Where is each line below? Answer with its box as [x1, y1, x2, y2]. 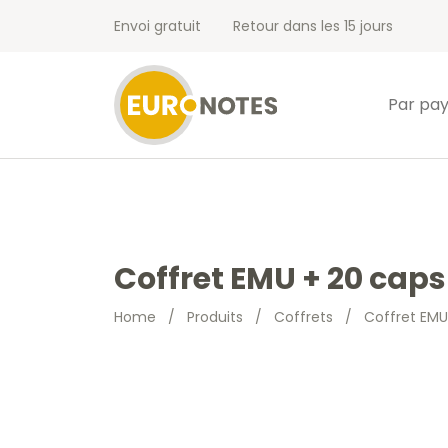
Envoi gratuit [114, 16, 201, 36]
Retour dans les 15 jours [233, 16, 393, 36]
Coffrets [274, 306, 333, 327]
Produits [187, 306, 243, 327]
